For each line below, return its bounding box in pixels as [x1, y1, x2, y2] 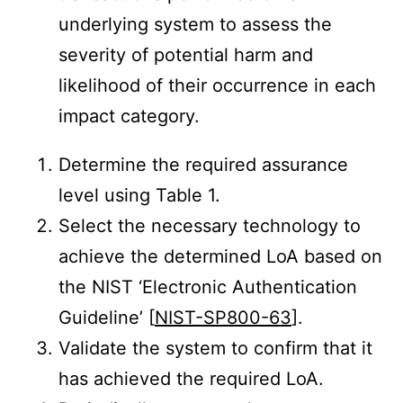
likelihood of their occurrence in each [58, 75, 376, 97]
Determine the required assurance [58, 154, 348, 176]
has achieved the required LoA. [58, 368, 324, 390]
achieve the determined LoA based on [58, 246, 382, 268]
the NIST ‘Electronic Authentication [58, 276, 357, 299]
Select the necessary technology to [58, 215, 361, 237]
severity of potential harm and [58, 44, 313, 67]
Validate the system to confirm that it [58, 337, 372, 360]
